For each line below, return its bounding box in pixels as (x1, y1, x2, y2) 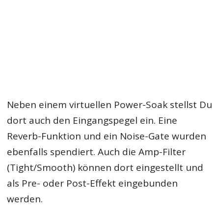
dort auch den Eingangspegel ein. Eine (7, 114, 178, 127)
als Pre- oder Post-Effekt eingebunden (7, 177, 178, 190)
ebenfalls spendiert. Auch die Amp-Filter (7, 145, 186, 159)
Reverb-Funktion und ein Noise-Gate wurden (7, 130, 207, 143)
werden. (7, 192, 43, 206)
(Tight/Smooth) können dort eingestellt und (7, 161, 204, 174)
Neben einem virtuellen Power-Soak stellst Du (7, 98, 213, 111)
